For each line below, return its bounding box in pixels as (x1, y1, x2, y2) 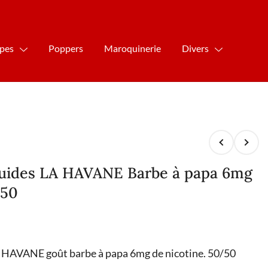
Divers (182, 42, 209, 54)
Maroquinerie (104, 42, 162, 54)
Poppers (48, 42, 84, 54)
